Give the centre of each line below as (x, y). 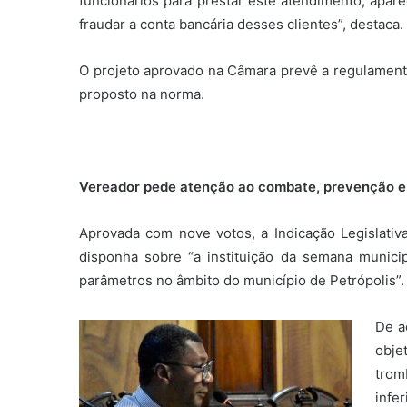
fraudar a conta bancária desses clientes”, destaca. (241, 24)
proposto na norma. (142, 94)
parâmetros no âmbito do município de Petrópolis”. (242, 280)
